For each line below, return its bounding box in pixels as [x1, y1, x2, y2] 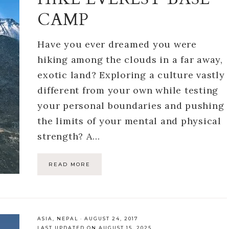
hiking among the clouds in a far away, [37, 53, 223, 65]
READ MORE [49, 161, 91, 168]
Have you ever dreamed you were [37, 38, 197, 50]
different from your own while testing [37, 84, 219, 96]
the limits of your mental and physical [37, 114, 221, 127]
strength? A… [37, 130, 100, 142]
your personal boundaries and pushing [37, 99, 224, 111]
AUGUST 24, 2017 [84, 216, 139, 222]
